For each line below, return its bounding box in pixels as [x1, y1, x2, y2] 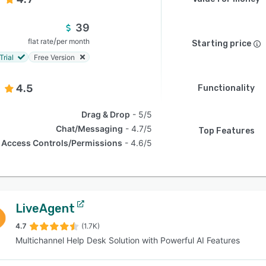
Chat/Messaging [56, 123, 123, 134]
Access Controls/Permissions [1, 138, 123, 148]
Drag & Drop [81, 109, 131, 119]
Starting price [192, 39, 251, 49]
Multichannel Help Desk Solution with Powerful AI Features [15, 235, 240, 245]
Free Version [34, 52, 75, 62]
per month [56, 37, 90, 46]
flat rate [28, 37, 53, 46]
